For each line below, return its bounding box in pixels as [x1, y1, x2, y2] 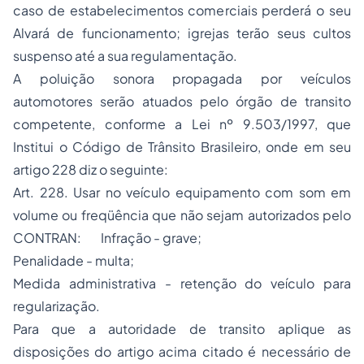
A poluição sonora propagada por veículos [13, 70, 351, 87]
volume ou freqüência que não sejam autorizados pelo [13, 206, 351, 223]
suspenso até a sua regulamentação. [13, 47, 237, 64]
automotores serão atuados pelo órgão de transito [13, 93, 351, 110]
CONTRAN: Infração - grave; [13, 229, 201, 246]
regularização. [13, 297, 100, 314]
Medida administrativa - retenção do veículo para [13, 275, 351, 292]
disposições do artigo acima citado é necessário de [13, 343, 351, 360]
